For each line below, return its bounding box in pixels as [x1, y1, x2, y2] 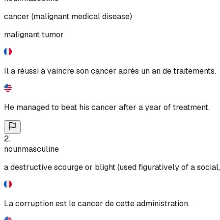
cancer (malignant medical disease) [4, 11, 132, 22]
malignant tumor [4, 29, 64, 40]
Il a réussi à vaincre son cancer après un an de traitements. [4, 65, 216, 76]
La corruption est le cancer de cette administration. [4, 198, 190, 209]
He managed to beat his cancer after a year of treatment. [4, 102, 210, 112]
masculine [22, 143, 59, 154]
